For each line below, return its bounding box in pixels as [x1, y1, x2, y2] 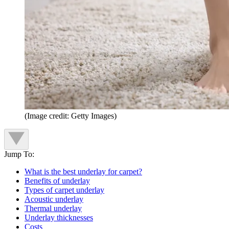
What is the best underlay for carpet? [25, 167, 142, 176]
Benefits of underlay [25, 176, 90, 185]
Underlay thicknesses [25, 213, 93, 222]
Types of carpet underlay [25, 185, 104, 194]
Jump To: [4, 149, 34, 158]
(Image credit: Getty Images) [25, 111, 117, 120]
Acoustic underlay [25, 194, 83, 203]
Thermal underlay [25, 203, 82, 213]
